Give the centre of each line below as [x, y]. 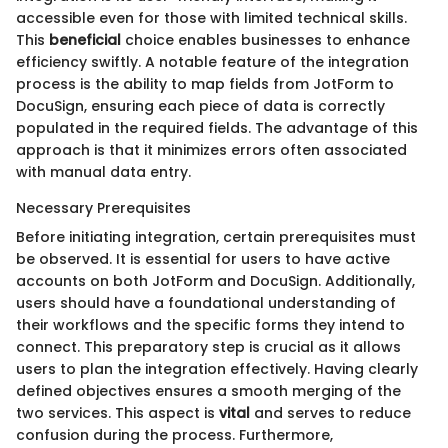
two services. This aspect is [117, 413]
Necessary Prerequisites [103, 208]
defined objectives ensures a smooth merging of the [208, 391]
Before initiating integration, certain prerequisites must [216, 237]
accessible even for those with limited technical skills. [211, 18]
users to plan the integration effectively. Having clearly [217, 369]
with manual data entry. [103, 172]
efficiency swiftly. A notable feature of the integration [212, 62]
